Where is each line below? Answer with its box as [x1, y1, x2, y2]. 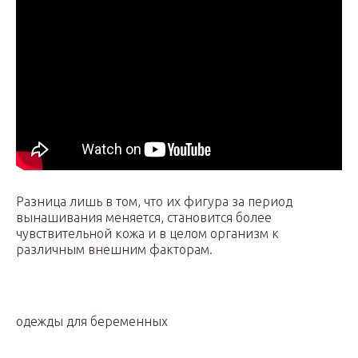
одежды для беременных [16, 314, 168, 329]
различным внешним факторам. [16, 242, 213, 257]
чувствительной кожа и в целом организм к [16, 226, 279, 241]
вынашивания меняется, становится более [16, 210, 272, 225]
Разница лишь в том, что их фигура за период [16, 194, 292, 209]
